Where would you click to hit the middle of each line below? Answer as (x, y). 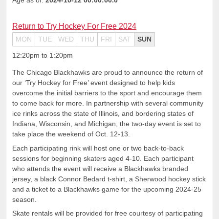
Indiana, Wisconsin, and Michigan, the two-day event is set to (107, 124)
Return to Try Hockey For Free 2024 (74, 26)
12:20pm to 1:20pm (43, 55)
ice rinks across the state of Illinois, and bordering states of (103, 114)
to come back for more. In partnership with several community (108, 103)
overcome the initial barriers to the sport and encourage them (107, 93)
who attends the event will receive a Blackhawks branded (100, 168)
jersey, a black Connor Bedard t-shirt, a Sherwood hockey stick (109, 179)
